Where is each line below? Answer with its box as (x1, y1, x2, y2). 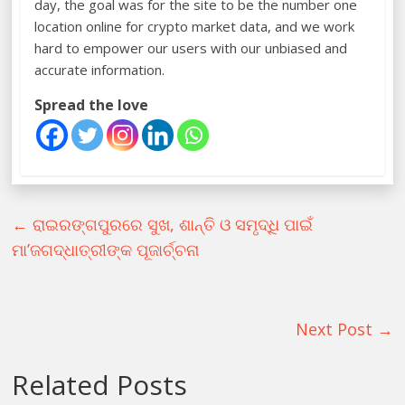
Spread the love (34, 95, 149, 116)
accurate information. (34, 61, 165, 80)
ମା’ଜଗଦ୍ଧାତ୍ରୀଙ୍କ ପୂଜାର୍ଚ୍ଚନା (12, 239, 200, 261)
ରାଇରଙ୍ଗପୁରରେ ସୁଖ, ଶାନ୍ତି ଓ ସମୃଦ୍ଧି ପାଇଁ (28, 213, 314, 236)
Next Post (295, 318, 377, 341)
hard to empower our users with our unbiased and (34, 39, 348, 58)
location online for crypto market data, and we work (34, 17, 355, 36)
